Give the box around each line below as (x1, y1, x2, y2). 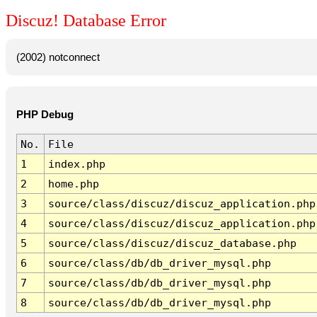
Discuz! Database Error (6, 11, 166, 30)
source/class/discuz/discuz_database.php (47, 237, 296, 250)
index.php (47, 158, 105, 171)
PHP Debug (16, 109, 74, 121)
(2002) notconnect (16, 51, 100, 63)
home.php (47, 178, 99, 190)
